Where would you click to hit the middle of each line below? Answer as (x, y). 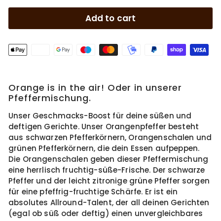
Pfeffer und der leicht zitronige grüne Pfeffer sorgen (109, 181)
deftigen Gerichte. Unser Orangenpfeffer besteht (104, 127)
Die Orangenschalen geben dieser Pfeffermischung (109, 159)
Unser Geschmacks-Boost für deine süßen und (100, 116)
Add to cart (110, 18)
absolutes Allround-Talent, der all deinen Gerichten (109, 203)
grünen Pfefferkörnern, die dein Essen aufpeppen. (104, 148)
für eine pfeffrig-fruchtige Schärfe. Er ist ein (93, 192)
